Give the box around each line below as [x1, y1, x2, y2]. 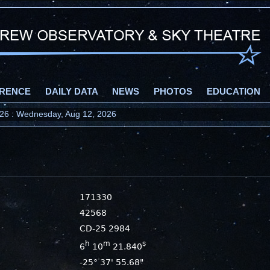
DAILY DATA [45, 87, 98, 96]
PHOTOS [154, 87, 192, 96]
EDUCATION [207, 87, 260, 96]
